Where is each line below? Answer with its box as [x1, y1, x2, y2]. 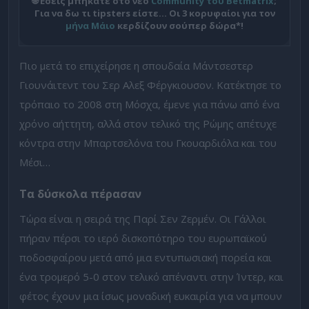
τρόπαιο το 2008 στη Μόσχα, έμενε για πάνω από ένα [19, 97, 279, 111]
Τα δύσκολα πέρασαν [19, 186, 141, 202]
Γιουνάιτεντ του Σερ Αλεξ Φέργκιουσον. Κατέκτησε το [19, 77, 281, 92]
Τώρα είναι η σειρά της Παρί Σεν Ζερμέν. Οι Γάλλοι [19, 211, 266, 226]
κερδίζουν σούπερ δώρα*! [115, 19, 243, 32]
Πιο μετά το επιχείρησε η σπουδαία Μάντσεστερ [19, 58, 253, 72]
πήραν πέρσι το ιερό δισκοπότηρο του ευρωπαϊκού [19, 230, 267, 245]
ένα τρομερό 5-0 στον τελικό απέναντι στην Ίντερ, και [19, 269, 283, 283]
